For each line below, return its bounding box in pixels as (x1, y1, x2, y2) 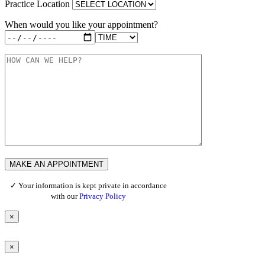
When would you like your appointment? (5, 20, 158, 30)
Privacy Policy (79, 192, 126, 201)
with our (50, 192, 79, 201)
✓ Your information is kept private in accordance (9, 181, 167, 190)
